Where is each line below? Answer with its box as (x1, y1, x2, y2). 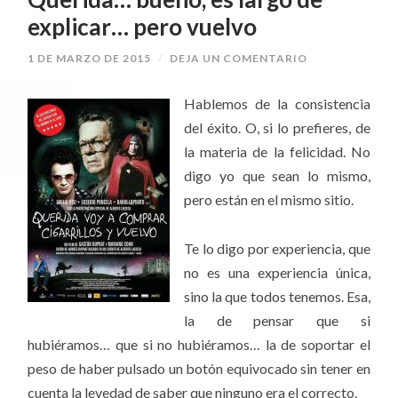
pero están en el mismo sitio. (184, 191, 354, 209)
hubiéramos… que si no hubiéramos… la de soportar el (28, 335, 370, 353)
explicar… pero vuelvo (28, 12, 258, 41)
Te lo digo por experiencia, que (184, 239, 370, 257)
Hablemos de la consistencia (184, 95, 370, 113)
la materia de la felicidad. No (184, 143, 370, 161)
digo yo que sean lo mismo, (184, 167, 370, 185)
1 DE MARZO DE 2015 (28, 52, 152, 66)
